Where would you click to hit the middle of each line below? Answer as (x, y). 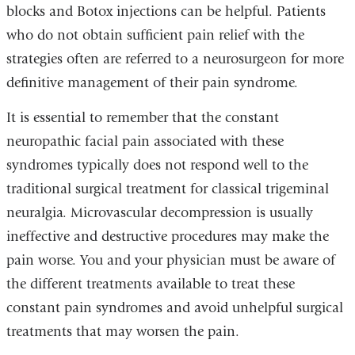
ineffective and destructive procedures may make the (167, 236)
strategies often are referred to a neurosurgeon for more (175, 59)
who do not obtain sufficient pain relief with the (155, 35)
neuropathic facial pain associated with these (145, 141)
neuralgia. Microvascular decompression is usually (159, 212)
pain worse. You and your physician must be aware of (170, 260)
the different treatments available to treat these (150, 284)
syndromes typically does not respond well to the (157, 165)
